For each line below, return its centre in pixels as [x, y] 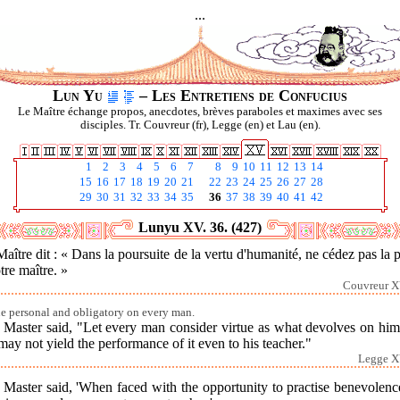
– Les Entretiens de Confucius [241, 96]
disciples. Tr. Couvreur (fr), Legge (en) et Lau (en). [200, 125]
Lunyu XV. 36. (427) [200, 227]
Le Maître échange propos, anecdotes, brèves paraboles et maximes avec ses [200, 112]
